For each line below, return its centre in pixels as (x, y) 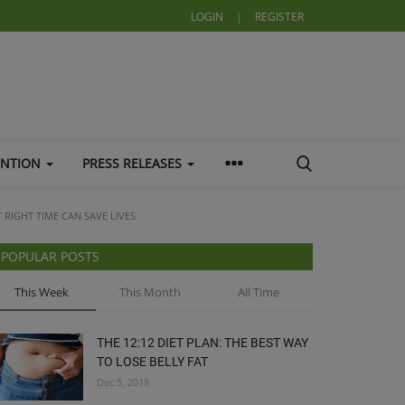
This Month (150, 292)
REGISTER (279, 17)
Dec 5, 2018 (123, 382)
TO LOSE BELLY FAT (152, 362)
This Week (41, 292)
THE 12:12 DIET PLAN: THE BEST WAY (202, 343)
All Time (258, 292)
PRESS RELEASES (134, 163)
